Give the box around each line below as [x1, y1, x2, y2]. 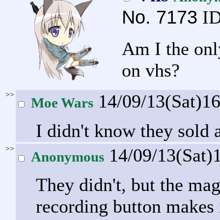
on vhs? [122, 59, 180, 81]
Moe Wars [31, 94, 93, 110]
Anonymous [31, 148, 104, 165]
